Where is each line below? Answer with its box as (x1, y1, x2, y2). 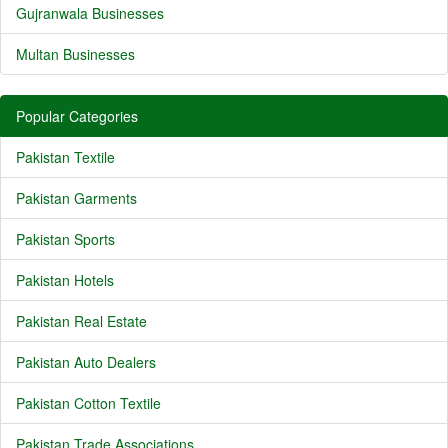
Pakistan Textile (16, 147, 115, 167)
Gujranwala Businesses (16, 3, 164, 23)
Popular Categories (16, 106, 138, 126)
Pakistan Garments (16, 188, 137, 208)
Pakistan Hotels (16, 270, 114, 290)
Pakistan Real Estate (16, 311, 147, 331)
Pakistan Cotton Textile (16, 393, 161, 413)
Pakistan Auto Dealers (16, 352, 156, 372)
